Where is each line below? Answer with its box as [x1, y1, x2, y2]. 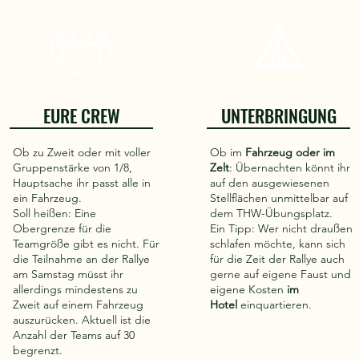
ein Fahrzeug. [13, 191, 82, 205]
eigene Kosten [210, 282, 287, 296]
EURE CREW [42, 103, 120, 128]
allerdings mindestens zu [13, 282, 138, 296]
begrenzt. [13, 343, 63, 357]
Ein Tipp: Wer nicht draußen [210, 221, 353, 236]
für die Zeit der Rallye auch [210, 252, 345, 266]
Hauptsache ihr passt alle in [13, 175, 151, 190]
